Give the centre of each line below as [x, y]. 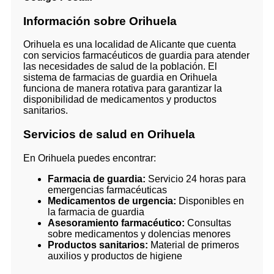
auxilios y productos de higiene [115, 256]
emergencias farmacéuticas [107, 190]
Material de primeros [194, 245]
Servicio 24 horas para [196, 179]
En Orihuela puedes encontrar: [90, 158]
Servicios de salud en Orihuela [109, 135]
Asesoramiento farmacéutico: [116, 223]
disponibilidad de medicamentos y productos [120, 100]
